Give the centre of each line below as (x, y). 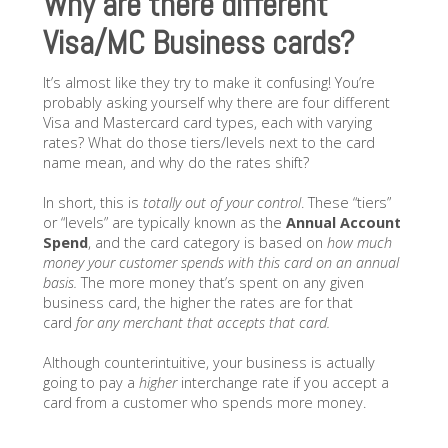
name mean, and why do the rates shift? (175, 162)
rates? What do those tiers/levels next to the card (208, 142)
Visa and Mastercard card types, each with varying (207, 122)
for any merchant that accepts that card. (204, 322)
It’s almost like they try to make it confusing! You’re (208, 82)
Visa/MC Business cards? (198, 43)
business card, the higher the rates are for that (197, 302)
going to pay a (90, 382)
